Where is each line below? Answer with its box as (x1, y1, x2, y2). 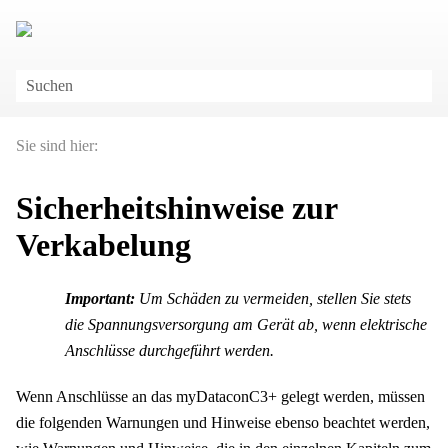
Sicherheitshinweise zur (16, 190, 337, 227)
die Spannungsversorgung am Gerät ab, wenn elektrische (65, 315, 428, 333)
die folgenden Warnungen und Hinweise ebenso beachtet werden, (16, 413, 430, 431)
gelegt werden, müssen (281, 387, 425, 405)
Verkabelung (16, 227, 191, 264)
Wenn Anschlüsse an (16, 387, 151, 405)
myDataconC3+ (176, 387, 281, 405)
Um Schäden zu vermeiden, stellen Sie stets (139, 289, 412, 307)
